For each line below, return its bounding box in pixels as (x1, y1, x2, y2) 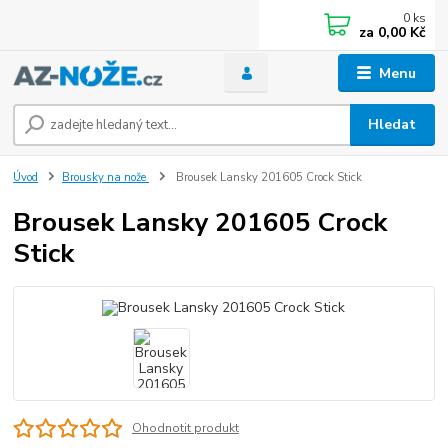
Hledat (368, 115, 417, 135)
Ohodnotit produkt (131, 420, 239, 437)
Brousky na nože (62, 170, 149, 185)
